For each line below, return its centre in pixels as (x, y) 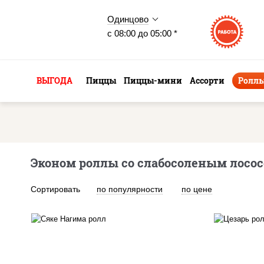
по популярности (130, 189)
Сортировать (55, 189)
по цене (197, 189)
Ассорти (207, 80)
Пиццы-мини (153, 80)
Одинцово (128, 19)
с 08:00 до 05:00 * (142, 33)
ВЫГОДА (55, 80)
